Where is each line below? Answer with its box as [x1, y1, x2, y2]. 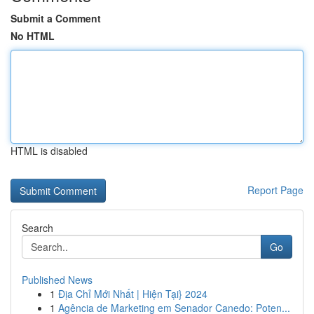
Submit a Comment [11, 11, 101, 25]
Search [22, 221, 53, 235]
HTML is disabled [11, 144, 88, 158]
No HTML [11, 29, 55, 43]
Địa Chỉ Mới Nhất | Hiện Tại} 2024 [58, 287, 207, 301]
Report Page [247, 183, 303, 197]
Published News [22, 273, 93, 287]
